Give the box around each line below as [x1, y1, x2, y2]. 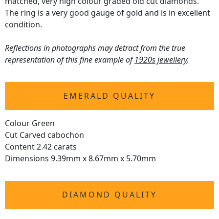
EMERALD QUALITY [64, 90, 155, 102]
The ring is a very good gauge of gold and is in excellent [5, 7, 210, 19]
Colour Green [5, 118, 55, 129]
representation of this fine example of [5, 54, 134, 66]
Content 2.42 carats [5, 141, 77, 153]
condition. [5, 19, 42, 30]
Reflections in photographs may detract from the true [5, 43, 185, 54]
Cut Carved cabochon [5, 130, 84, 141]
